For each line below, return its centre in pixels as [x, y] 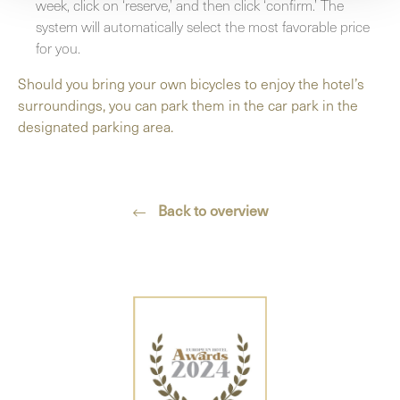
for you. [58, 47]
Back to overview [211, 209]
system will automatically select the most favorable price [203, 25]
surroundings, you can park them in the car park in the [188, 104]
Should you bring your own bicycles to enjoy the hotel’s [191, 83]
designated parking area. [96, 125]
